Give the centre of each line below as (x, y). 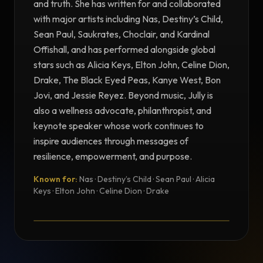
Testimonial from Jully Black (122, 201)
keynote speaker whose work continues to (119, 126)
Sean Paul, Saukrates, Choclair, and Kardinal (122, 34)
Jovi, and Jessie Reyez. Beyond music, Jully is (123, 95)
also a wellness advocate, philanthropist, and (122, 111)
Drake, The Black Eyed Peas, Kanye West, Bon (127, 80)
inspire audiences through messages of (111, 141)
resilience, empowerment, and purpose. (113, 156)
